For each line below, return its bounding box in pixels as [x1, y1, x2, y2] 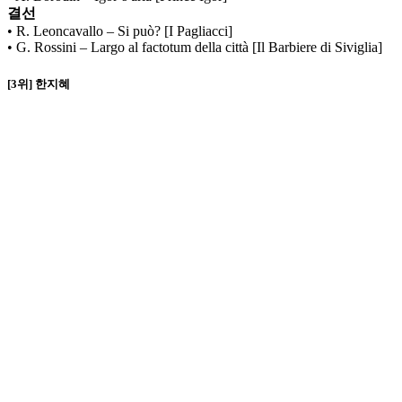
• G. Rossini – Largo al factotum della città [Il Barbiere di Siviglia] [7, 39, 382, 56]
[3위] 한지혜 [7, 76, 70, 91]
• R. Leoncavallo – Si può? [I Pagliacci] [7, 23, 232, 39]
